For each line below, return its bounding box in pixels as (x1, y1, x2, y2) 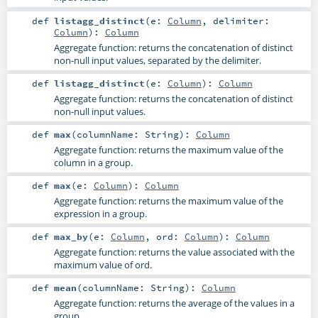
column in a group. (53, 155, 133, 169)
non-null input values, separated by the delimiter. (53, 53, 261, 67)
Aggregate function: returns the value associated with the (53, 246, 295, 258)
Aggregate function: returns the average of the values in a (53, 297, 295, 310)
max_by (53, 231, 88, 242)
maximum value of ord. (53, 258, 152, 271)
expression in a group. (53, 207, 147, 220)
